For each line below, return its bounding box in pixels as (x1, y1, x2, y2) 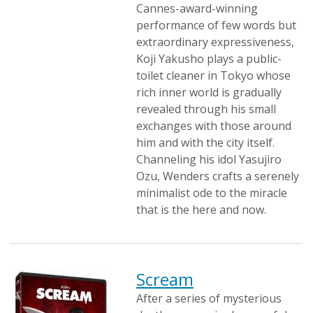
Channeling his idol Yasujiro (136, 152, 282, 167)
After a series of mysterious (136, 291, 282, 306)
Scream (136, 268, 194, 291)
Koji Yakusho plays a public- (136, 51, 282, 66)
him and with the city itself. (136, 135, 275, 150)
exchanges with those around (136, 118, 291, 133)
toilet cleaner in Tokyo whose (136, 68, 291, 83)
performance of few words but (136, 17, 296, 33)
